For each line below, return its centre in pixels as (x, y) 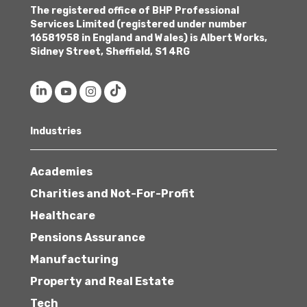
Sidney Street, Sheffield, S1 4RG (110, 51)
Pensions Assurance (88, 237)
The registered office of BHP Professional (135, 10)
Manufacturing (74, 259)
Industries (56, 131)
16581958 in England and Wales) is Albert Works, (149, 38)
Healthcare (63, 215)
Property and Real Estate (102, 281)
